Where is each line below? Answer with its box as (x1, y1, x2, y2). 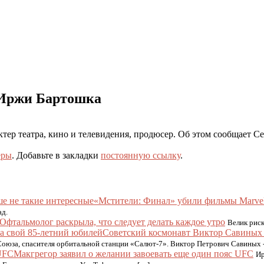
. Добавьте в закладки (12, 150, 101, 160)
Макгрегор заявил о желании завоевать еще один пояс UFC (14, 249, 253, 259)
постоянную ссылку (101, 150, 180, 160)
